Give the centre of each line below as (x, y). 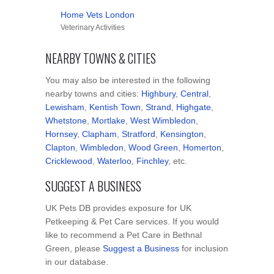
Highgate (194, 107)
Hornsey (61, 134)
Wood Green (153, 147)
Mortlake (109, 120)
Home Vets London (98, 14)
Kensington (182, 134)
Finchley (152, 161)
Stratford (139, 134)
